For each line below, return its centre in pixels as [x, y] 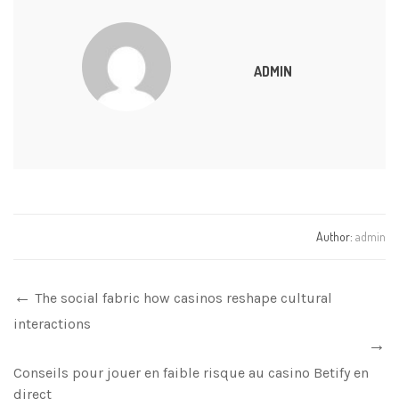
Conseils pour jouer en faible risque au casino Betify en [191, 373]
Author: [336, 236]
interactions [52, 324]
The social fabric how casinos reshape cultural [183, 298]
